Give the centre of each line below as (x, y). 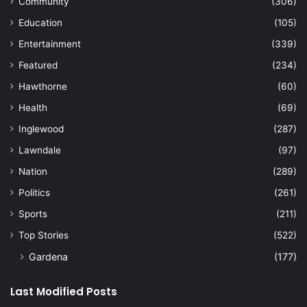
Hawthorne (43, 87)
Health (33, 108)
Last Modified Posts (64, 292)
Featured (38, 65)
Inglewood (41, 129)
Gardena (48, 257)
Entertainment (50, 44)
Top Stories (44, 235)
